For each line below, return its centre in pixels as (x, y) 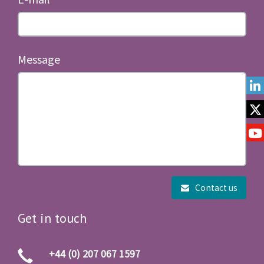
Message (39, 59)
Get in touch (52, 218)
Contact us (214, 187)
